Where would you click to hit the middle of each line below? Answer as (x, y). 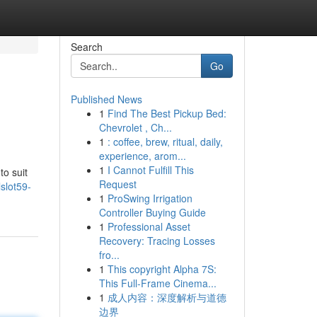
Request (117, 184)
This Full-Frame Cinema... (157, 283)
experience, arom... (142, 156)
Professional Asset (149, 226)
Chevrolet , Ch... (135, 127)
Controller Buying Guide (152, 212)
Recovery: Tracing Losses (157, 241)
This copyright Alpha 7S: (162, 269)
